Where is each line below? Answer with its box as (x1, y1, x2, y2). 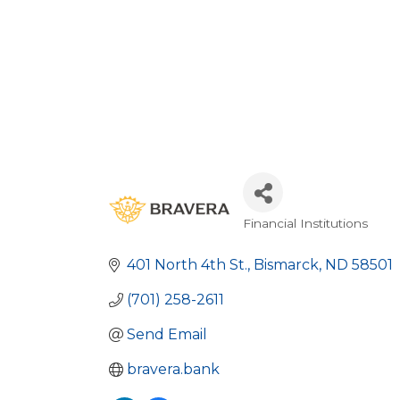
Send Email (127, 326, 207, 343)
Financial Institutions (243, 216, 368, 230)
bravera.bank (127, 361, 220, 378)
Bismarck (254, 256, 319, 273)
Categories (242, 225, 354, 251)
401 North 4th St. (127, 256, 247, 273)
